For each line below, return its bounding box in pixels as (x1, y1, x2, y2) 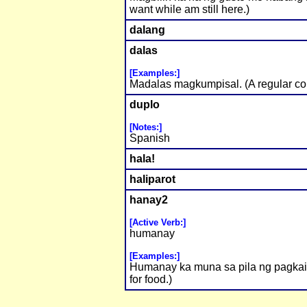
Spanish (130, 132, 170, 145)
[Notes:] (130, 122, 162, 133)
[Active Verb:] (130, 217, 186, 228)
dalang (130, 24, 165, 36)
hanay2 (130, 194, 168, 206)
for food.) (130, 273, 172, 286)
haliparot (130, 173, 175, 186)
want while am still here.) (130, 3, 249, 16)
